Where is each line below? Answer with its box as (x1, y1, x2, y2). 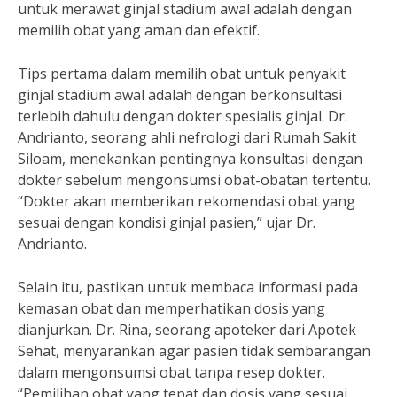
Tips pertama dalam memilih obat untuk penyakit (18, 64, 346, 83)
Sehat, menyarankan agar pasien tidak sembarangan (18, 341, 370, 361)
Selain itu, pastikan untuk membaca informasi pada (18, 277, 358, 297)
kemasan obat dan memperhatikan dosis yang (18, 299, 325, 318)
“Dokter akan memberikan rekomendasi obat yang (18, 191, 355, 211)
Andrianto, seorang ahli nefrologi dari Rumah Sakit (18, 128, 356, 147)
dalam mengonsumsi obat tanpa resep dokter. (18, 362, 325, 382)
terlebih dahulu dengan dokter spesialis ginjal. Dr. (18, 106, 347, 126)
